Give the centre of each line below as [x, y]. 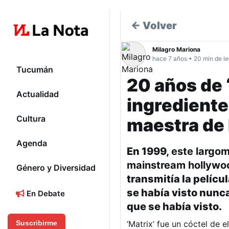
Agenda [32, 143]
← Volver [154, 26]
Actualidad [38, 94]
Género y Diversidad [56, 168]
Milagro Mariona [176, 49]
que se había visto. [174, 207]
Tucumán [35, 70]
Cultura [31, 119]
